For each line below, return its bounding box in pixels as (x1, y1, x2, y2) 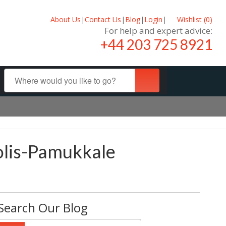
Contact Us (84, 14, 121, 24)
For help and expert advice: (104, 24, 212, 36)
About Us (50, 14, 81, 24)
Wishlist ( (175, 14, 206, 24)
